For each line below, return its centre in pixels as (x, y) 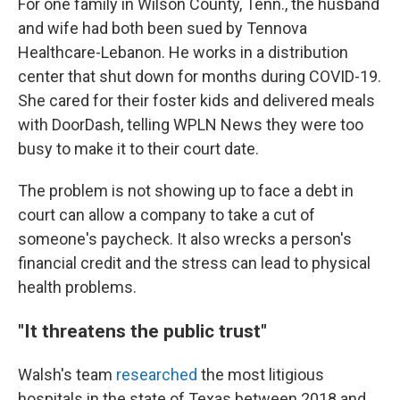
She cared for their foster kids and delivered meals (196, 100)
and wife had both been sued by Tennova (162, 28)
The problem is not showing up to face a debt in (186, 191)
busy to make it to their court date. (138, 149)
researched (157, 375)
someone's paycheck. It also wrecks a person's (185, 239)
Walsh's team (67, 375)
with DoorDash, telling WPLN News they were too (191, 125)
